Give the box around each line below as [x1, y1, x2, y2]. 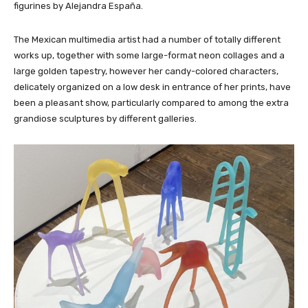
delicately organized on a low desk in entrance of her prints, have [14, 81, 291, 92]
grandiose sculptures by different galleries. [14, 113, 199, 124]
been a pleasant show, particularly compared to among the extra [14, 97, 289, 108]
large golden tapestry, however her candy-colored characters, [14, 65, 278, 76]
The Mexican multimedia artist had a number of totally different [14, 34, 280, 45]
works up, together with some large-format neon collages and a [14, 49, 285, 60]
